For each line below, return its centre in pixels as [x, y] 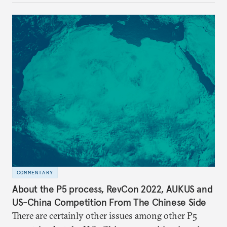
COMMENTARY [35, 173]
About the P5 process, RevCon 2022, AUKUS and [112, 189]
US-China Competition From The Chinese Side [109, 202]
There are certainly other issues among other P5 [105, 215]
